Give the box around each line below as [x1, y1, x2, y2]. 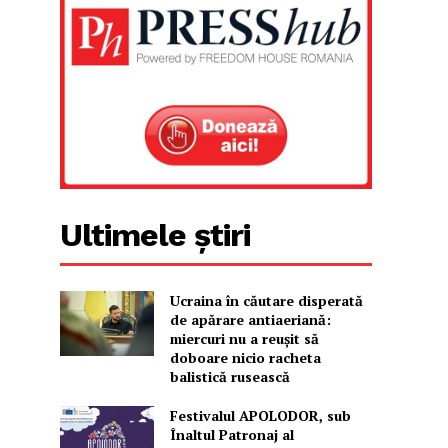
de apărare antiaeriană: [169, 310, 331, 330]
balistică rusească [169, 367, 290, 387]
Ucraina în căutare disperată [169, 291, 363, 311]
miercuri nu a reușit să [169, 329, 319, 349]
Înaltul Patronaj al [169, 425, 294, 445]
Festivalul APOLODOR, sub [169, 406, 351, 426]
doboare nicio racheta [169, 348, 321, 368]
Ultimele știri [60, 216, 251, 255]
